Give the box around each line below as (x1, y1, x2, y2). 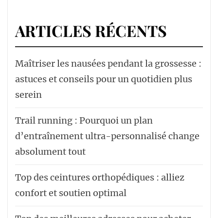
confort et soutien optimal (15, 187, 127, 199)
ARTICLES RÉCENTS (15, 19, 167, 41)
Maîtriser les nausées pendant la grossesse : (15, 57, 201, 69)
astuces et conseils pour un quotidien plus (15, 73, 192, 85)
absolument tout (15, 145, 86, 157)
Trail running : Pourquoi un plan (15, 114, 153, 126)
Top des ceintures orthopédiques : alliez (15, 171, 184, 183)
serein (15, 89, 42, 100)
